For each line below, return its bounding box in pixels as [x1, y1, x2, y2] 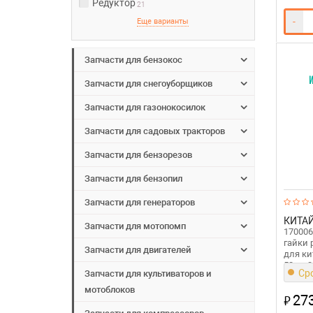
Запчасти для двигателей [85, 245, 191, 256]
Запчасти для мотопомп [85, 221, 186, 232]
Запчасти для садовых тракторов [85, 126, 225, 137]
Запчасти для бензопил [85, 173, 182, 184]
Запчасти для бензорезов [85, 150, 192, 161]
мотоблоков [85, 284, 135, 296]
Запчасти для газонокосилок [85, 102, 205, 113]
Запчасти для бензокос [85, 54, 182, 66]
